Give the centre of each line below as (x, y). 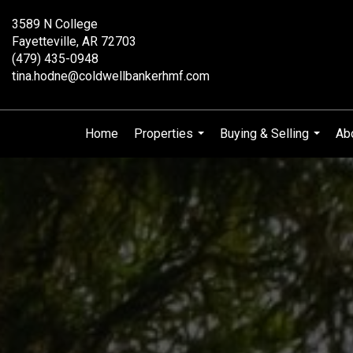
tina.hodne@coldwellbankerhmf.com (111, 76)
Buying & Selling (264, 134)
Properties (163, 134)
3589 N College (55, 24)
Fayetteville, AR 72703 (74, 41)
